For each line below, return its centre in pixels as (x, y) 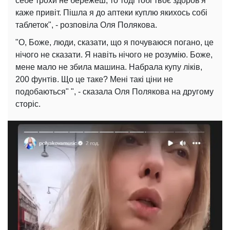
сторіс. (28, 104)
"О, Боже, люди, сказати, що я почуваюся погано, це (114, 43)
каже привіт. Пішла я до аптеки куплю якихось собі (111, 13)
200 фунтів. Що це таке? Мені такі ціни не (94, 80)
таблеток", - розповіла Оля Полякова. (86, 25)
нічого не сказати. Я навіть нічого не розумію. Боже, (114, 55)
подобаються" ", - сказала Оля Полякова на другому (114, 92)
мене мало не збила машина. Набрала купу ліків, (109, 67)
